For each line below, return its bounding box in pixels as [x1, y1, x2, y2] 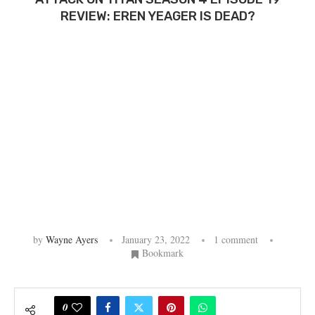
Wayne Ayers [46, 232, 98, 246]
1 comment [214, 232, 258, 246]
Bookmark [142, 245, 184, 259]
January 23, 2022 [122, 232, 190, 246]
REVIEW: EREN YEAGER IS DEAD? [60, 8, 255, 24]
